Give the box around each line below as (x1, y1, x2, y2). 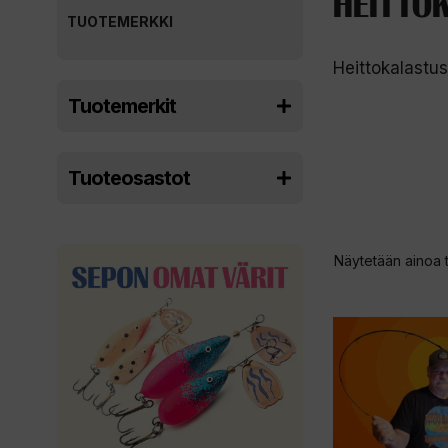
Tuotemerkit (68, 93, 176, 118)
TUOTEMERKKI (67, 12, 173, 30)
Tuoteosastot (68, 165, 190, 190)
